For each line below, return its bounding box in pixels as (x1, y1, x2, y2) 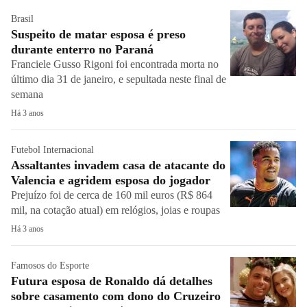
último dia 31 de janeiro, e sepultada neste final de (11, 73, 226, 85)
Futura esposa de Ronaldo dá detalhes (11, 274, 212, 288)
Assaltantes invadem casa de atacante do (11, 158, 225, 172)
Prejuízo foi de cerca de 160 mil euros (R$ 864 (11, 189, 212, 201)
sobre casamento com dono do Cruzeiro (11, 289, 221, 303)
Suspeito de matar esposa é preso (11, 27, 186, 41)
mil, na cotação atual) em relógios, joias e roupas (11, 204, 220, 216)
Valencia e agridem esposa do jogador (11, 173, 210, 187)
